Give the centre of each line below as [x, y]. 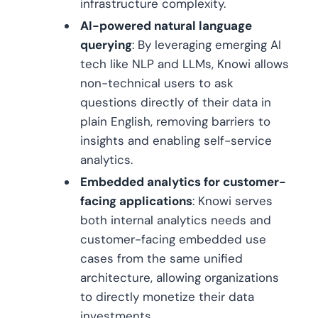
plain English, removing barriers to [175, 122]
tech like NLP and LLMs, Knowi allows [185, 64]
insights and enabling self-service [176, 141]
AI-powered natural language [166, 26]
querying [106, 45]
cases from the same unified [161, 259]
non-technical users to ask [157, 83]
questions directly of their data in [176, 103]
